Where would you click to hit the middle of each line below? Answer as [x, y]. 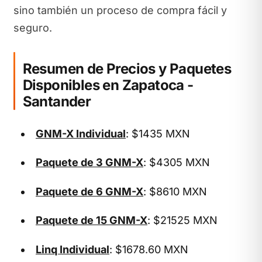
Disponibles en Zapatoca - [108, 85]
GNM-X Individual [81, 133]
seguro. [32, 28]
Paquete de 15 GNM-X [92, 220]
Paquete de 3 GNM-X [89, 162]
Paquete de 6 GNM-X [89, 191]
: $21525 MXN [182, 220]
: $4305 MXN [177, 162]
